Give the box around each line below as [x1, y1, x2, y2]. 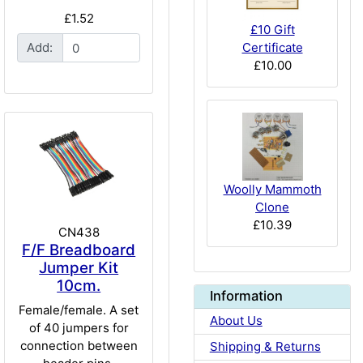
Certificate [241, 39, 303, 55]
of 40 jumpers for [28, 319, 129, 335]
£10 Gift [250, 21, 295, 37]
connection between [19, 337, 138, 353]
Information [209, 288, 283, 305]
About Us [209, 313, 263, 329]
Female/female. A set [19, 301, 139, 318]
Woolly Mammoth [223, 181, 322, 197]
